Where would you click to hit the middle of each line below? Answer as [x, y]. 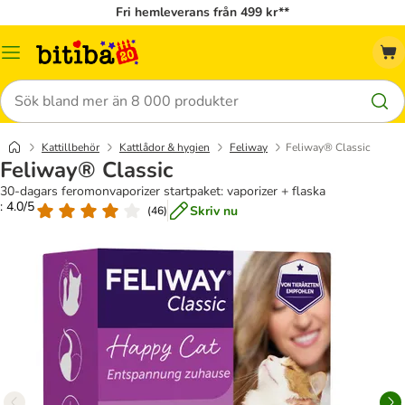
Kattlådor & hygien [165, 147]
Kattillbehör [71, 147]
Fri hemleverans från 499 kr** [202, 12]
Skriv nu [214, 211]
